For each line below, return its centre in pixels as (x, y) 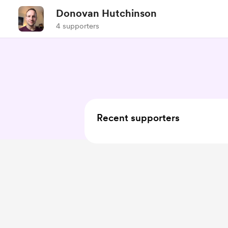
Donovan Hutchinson (106, 13)
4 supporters (78, 26)
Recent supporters (138, 118)
